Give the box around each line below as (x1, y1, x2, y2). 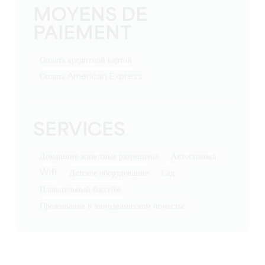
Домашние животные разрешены (46, 153, 159, 161)
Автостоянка (177, 153, 216, 161)
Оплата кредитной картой (46, 56, 132, 64)
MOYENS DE (33, 7, 148, 25)
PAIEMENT (33, 25, 132, 43)
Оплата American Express (46, 73, 143, 81)
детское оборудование (75, 169, 149, 177)
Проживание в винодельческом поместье (46, 202, 186, 211)
